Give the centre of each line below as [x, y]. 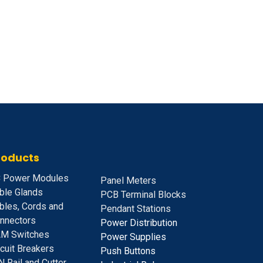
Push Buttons [128, 251]
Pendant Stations [136, 209]
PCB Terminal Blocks [143, 195]
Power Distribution [139, 223]
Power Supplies [133, 237]
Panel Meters [128, 181]
